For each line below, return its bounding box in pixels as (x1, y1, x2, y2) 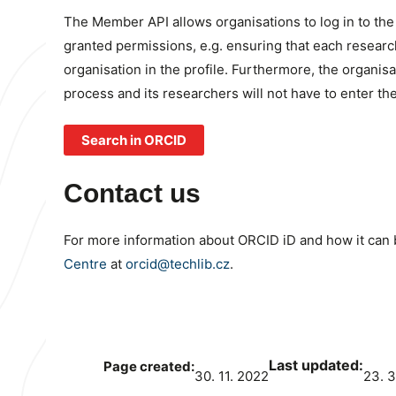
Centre (64, 255, 107, 272)
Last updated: (269, 356, 363, 374)
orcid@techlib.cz (126, 255, 230, 272)
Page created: (103, 357, 194, 375)
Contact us (64, 178, 201, 208)
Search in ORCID (81, 132, 187, 148)
